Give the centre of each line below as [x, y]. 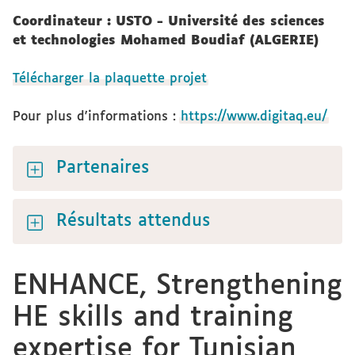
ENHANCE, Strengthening [177, 286]
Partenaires [103, 168]
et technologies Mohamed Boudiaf [129, 41]
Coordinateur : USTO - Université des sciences [169, 22]
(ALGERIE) [282, 41]
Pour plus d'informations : [97, 117]
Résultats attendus [136, 221]
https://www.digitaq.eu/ [254, 117]
